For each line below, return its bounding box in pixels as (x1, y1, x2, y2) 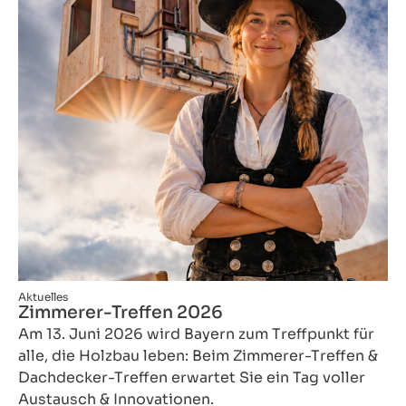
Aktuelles (18, 289, 68, 304)
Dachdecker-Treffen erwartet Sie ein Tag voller (18, 367, 365, 387)
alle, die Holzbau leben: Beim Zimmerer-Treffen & (18, 345, 378, 365)
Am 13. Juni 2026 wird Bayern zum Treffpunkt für (18, 324, 374, 343)
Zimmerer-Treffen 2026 (18, 301, 223, 324)
